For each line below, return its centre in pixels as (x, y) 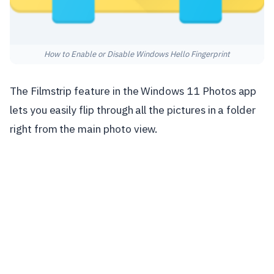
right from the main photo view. (84, 129)
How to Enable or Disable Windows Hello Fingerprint (137, 54)
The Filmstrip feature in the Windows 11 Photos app (133, 91)
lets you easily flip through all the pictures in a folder (133, 110)
